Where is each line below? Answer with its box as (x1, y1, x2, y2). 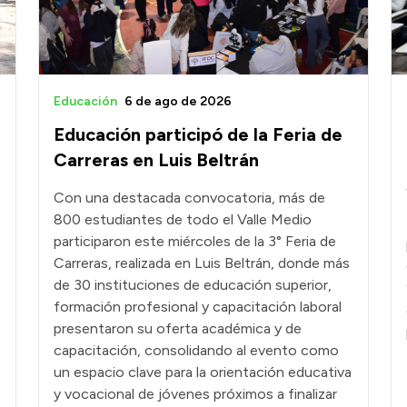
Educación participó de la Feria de (54, 124, 342, 146)
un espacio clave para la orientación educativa (54, 363, 352, 382)
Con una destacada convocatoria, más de (54, 189, 325, 207)
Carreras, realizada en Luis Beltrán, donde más (54, 254, 350, 273)
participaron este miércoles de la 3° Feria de (54, 233, 336, 251)
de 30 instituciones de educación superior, (54, 276, 332, 294)
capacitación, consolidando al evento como (54, 342, 339, 360)
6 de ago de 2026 (124, 94, 232, 110)
